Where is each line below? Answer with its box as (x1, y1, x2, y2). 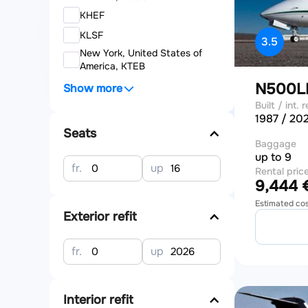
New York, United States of (80, 47, 202, 59)
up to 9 (255, 150, 291, 164)
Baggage (255, 137, 296, 150)
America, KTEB (80, 60, 145, 72)
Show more (63, 81, 122, 96)
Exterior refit (63, 209, 137, 224)
